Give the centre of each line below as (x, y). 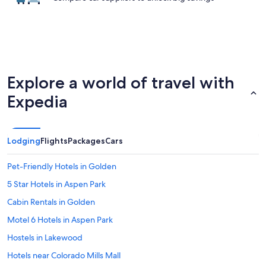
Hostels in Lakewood (45, 237)
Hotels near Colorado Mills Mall (64, 255)
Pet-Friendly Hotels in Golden (62, 166)
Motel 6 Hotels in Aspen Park (60, 220)
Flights (54, 141)
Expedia (37, 102)
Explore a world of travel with (121, 83)
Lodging (24, 141)
